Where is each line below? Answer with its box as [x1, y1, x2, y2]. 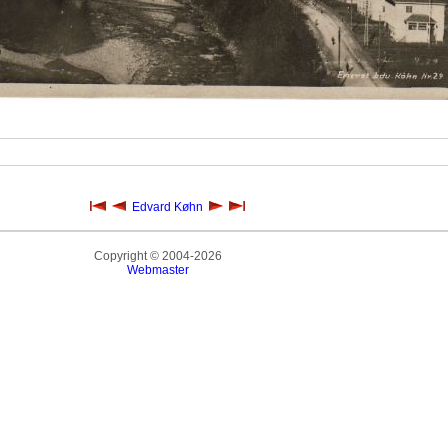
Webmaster [127, 263, 190, 277]
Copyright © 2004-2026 [94, 249, 223, 263]
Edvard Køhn [131, 200, 203, 214]
